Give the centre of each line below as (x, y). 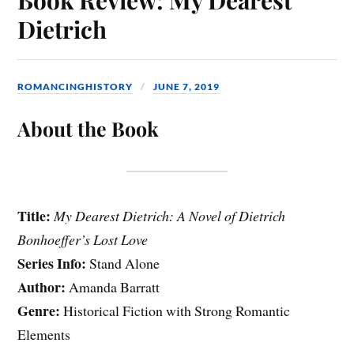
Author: (43, 287)
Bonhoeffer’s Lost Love (83, 240)
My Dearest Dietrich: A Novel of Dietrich (170, 216)
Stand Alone (125, 264)
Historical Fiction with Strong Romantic (177, 311)
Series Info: (54, 264)
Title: (36, 216)
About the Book (88, 129)
